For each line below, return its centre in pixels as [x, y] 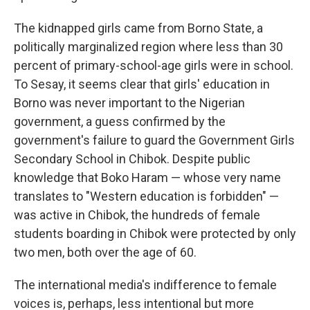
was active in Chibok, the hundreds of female [137, 215]
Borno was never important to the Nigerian [129, 103]
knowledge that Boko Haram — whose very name [147, 177]
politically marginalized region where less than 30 [148, 47]
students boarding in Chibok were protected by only [155, 234]
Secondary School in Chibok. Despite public [132, 159]
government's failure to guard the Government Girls [154, 140]
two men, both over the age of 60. [105, 252]
